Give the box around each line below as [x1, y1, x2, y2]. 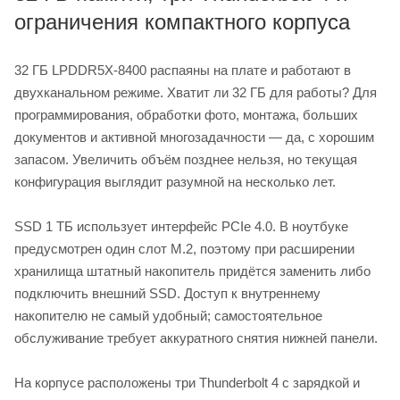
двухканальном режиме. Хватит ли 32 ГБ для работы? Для [14, 84, 377, 100]
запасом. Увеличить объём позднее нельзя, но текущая [14, 151, 357, 167]
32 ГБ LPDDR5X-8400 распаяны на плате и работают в [14, 62, 351, 78]
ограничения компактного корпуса [14, 9, 350, 34]
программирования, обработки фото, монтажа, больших [14, 106, 358, 122]
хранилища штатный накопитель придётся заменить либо [14, 262, 371, 279]
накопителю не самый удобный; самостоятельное [14, 307, 322, 323]
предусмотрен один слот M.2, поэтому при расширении [14, 240, 354, 256]
